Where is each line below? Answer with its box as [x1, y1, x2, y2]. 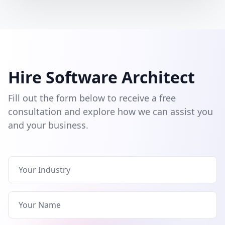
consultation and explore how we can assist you [8, 105, 213, 118]
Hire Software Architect [8, 66, 195, 88]
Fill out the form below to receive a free [8, 92, 176, 104]
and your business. [8, 119, 88, 132]
